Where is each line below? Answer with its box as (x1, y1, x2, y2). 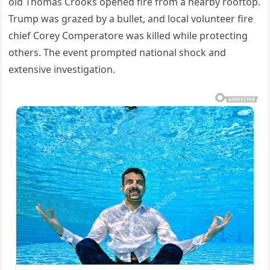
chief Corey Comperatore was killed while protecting (8, 29, 248, 42)
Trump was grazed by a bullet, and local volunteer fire (8, 12, 254, 25)
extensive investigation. (8, 63, 116, 76)
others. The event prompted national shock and (8, 46, 227, 59)
